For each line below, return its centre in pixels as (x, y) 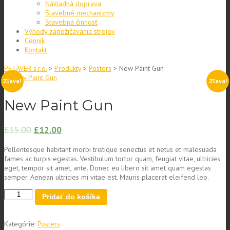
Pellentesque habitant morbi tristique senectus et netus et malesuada (110, 149)
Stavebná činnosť (71, 22)
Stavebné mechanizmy (80, 13)
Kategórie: (21, 224)
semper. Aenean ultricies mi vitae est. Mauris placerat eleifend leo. (107, 177)
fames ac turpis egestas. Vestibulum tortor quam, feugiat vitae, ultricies (112, 158)
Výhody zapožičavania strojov (70, 31)
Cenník (35, 40)
